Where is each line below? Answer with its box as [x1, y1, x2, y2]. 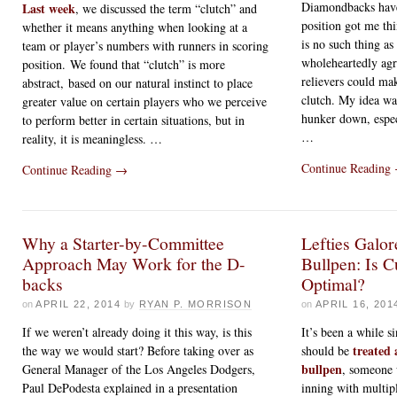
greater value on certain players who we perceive [22, 92, 267, 110]
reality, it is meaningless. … [22, 129, 162, 147]
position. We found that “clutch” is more [22, 55, 225, 73]
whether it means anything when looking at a [22, 18, 247, 35]
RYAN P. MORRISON [138, 298, 253, 309]
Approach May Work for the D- [22, 251, 245, 276]
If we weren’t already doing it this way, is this [22, 323, 252, 340]
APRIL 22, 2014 [35, 298, 121, 309]
